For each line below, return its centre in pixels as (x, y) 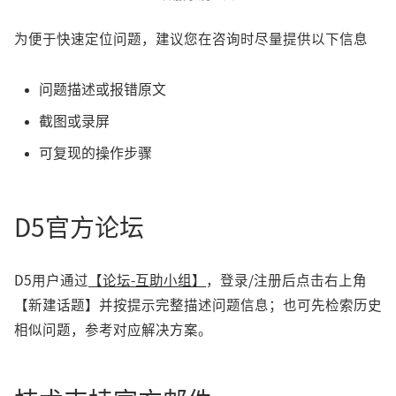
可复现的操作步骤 (95, 152)
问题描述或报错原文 (103, 89)
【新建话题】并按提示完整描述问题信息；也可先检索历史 (198, 305)
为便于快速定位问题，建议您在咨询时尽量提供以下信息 (191, 39)
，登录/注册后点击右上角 (286, 281)
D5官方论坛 (79, 228)
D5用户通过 (51, 281)
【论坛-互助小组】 (147, 281)
